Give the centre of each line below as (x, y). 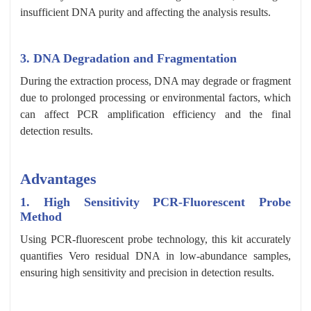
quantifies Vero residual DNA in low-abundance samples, (155, 255)
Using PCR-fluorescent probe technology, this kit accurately (155, 239)
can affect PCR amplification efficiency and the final (155, 114)
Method (41, 216)
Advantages (58, 178)
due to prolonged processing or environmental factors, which (155, 97)
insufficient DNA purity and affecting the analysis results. (145, 12)
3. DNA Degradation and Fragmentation (128, 58)
